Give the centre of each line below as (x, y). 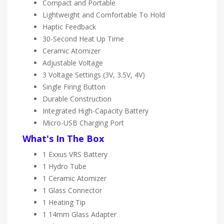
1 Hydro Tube (64, 166)
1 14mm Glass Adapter (79, 214)
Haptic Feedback (69, 26)
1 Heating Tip (64, 202)
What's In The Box (63, 138)
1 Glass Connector (72, 190)
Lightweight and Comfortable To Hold (104, 14)
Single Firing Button (74, 86)
